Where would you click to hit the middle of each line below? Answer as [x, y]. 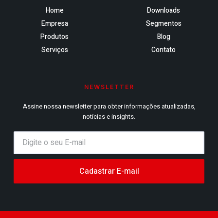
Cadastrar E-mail [109, 171]
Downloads [163, 10]
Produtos [54, 36]
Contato [163, 50]
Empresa [54, 23]
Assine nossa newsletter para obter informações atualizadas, [109, 106]
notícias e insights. [109, 116]
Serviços [54, 50]
